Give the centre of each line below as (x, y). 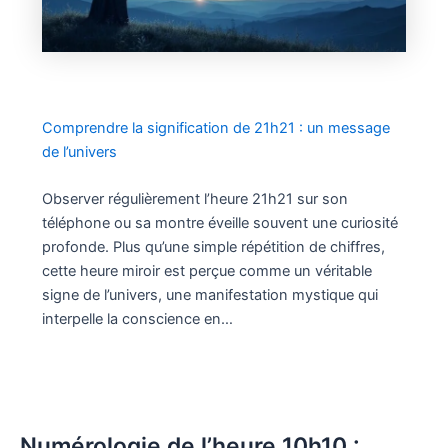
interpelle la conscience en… (137, 318)
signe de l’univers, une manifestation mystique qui (209, 294)
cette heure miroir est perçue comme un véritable (206, 270)
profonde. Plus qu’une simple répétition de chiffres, (213, 246)
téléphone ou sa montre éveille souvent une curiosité (219, 222)
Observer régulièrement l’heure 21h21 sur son (194, 198)
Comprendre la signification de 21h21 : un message (215, 127)
